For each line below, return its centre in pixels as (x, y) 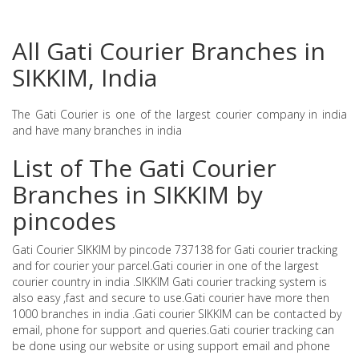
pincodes (64, 221)
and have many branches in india (97, 130)
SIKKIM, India (85, 77)
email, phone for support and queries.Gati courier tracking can (173, 330)
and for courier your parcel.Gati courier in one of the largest (165, 266)
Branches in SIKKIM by (137, 194)
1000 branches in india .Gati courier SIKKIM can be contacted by (177, 314)
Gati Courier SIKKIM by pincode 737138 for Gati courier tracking (175, 250)
